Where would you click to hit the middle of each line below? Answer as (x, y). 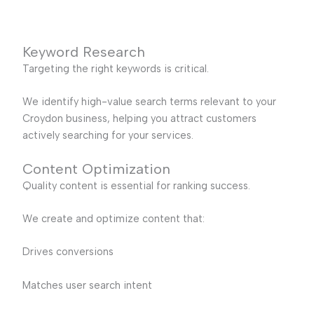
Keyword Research (83, 52)
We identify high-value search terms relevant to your (149, 102)
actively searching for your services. (108, 136)
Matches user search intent (87, 285)
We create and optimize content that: (113, 218)
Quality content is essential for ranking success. (136, 185)
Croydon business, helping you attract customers (139, 119)
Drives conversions (68, 252)
